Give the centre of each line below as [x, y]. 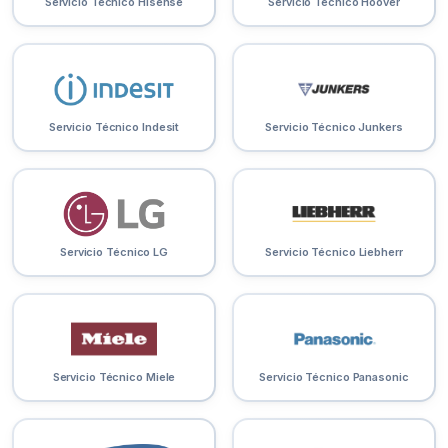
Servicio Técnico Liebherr [334, 252]
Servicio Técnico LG [114, 252]
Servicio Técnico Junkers [334, 127]
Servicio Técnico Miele [114, 377]
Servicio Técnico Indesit [114, 127]
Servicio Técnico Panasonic [334, 377]
